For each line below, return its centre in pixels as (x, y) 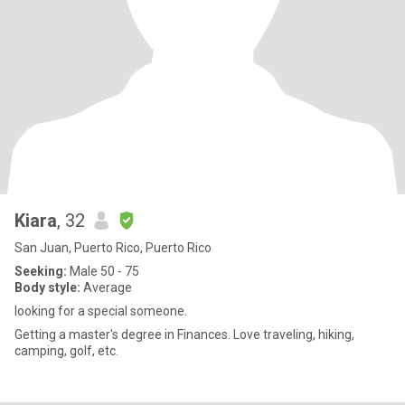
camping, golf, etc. (66, 351)
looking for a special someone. (101, 311)
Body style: (47, 287)
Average (106, 287)
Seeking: (41, 271)
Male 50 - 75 (103, 271)
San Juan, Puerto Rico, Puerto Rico (113, 248)
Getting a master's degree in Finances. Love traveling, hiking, (184, 334)
